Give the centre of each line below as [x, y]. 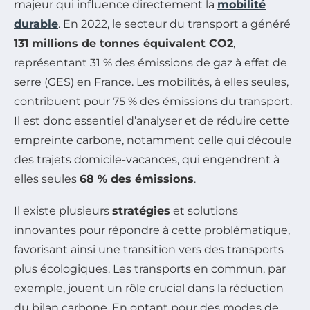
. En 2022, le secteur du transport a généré [174, 24]
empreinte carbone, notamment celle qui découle [153, 140]
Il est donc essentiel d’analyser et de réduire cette [152, 120]
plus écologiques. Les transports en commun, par [150, 268]
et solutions [204, 210]
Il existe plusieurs [63, 210]
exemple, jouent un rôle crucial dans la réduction [149, 288]
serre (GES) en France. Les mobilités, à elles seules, [151, 82]
